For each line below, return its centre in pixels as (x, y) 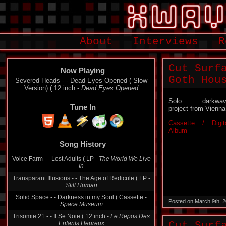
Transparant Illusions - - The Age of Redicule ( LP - (81, 178)
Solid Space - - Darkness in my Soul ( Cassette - (81, 197)
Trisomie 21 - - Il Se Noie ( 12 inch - (62, 216)
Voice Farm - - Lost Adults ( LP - (55, 159)
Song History (83, 144)
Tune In (83, 107)
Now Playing (83, 70)
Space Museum (81, 204)
